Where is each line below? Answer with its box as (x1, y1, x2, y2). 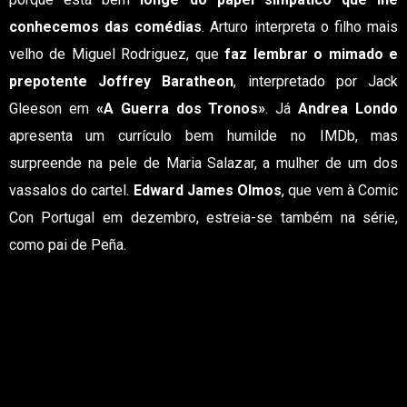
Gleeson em (8, 100, 96, 117)
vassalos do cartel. (8, 182, 134, 199)
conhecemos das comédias (8, 18, 203, 35)
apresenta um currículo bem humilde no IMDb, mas (8, 127, 399, 144)
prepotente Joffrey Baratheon (8, 73, 234, 90)
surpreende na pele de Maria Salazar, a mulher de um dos (8, 154, 399, 172)
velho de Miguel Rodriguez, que (8, 45, 225, 63)
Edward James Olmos (133, 182, 283, 199)
